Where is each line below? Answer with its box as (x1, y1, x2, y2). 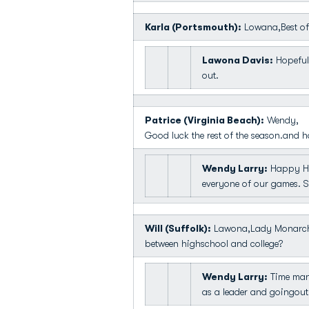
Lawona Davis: (202, 54, 273, 66)
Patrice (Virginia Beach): (145, 114, 264, 126)
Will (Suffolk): (145, 223, 211, 234)
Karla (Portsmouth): (145, 21, 241, 32)
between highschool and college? (145, 238, 283, 249)
